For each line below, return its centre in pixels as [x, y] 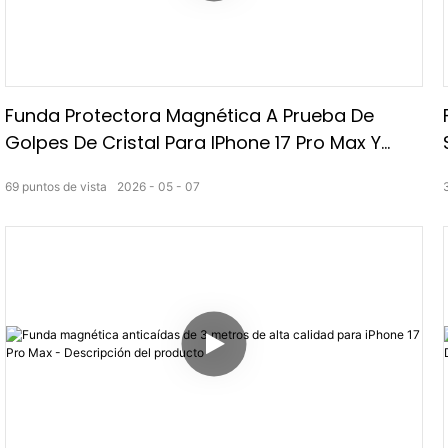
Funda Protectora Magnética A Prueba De [189, 116]
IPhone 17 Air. [60, 170]
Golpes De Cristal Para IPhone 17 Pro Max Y [193, 143]
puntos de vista [64, 186]
